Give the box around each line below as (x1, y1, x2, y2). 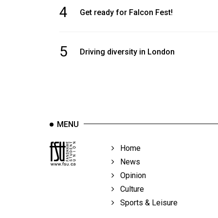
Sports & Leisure (114, 198, 178, 208)
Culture (114, 184, 145, 194)
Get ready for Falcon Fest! (80, 7, 173, 17)
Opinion (114, 171, 146, 181)
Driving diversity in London (80, 47, 175, 56)
